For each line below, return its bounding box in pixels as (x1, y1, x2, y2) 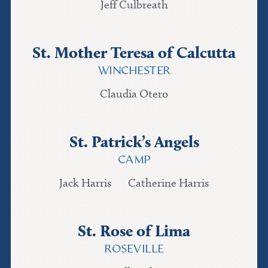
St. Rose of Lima (78, 220, 190, 240)
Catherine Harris (128, 175, 209, 190)
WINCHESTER (97, 66, 171, 78)
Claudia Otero (100, 86, 168, 100)
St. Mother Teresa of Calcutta (32, 42, 236, 63)
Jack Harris (59, 175, 111, 190)
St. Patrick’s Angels (69, 131, 199, 151)
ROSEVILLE (104, 244, 164, 256)
